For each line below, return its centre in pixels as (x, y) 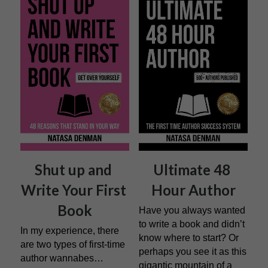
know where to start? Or (189, 237)
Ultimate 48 (192, 169)
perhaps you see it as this (193, 251)
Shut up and (73, 169)
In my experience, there (70, 230)
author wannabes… (62, 258)
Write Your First (73, 190)
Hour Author (193, 190)
